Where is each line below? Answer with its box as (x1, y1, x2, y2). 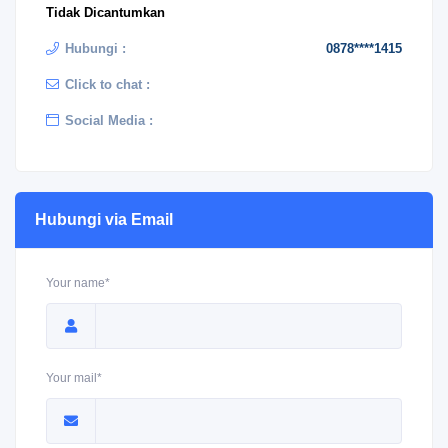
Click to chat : (65, 77, 150, 92)
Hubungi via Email (35, 211, 173, 228)
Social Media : (65, 113, 153, 128)
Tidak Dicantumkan (46, 5, 165, 20)
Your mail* (46, 371, 102, 385)
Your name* (46, 276, 110, 290)
